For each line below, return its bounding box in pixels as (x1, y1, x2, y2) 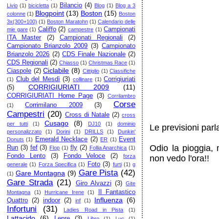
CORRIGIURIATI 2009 (28, 83, 109, 91)
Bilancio (60, 2, 83, 9)
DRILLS (85, 129, 104, 134)
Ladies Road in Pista (64, 207, 124, 213)
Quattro (7, 197, 28, 204)
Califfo (38, 26, 56, 33)
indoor (43, 197, 61, 204)
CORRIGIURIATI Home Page (7, 92, 93, 99)
